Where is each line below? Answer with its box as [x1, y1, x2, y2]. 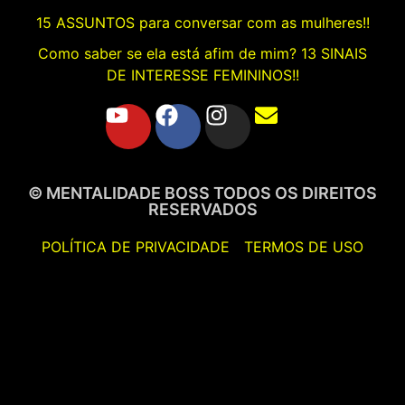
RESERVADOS [147, 199, 258, 219]
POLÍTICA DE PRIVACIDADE [42, 237, 230, 256]
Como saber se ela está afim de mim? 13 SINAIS [38, 43, 367, 62]
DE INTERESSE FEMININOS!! [106, 65, 299, 84]
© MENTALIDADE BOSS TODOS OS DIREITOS [28, 183, 377, 202]
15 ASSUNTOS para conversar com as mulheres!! [35, 13, 370, 32]
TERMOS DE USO [244, 237, 363, 256]
